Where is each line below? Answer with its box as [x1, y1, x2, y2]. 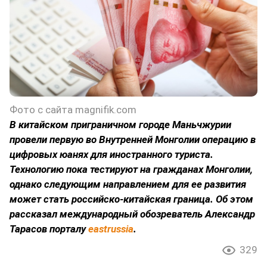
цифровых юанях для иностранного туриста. [10, 148, 213, 160]
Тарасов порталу [10, 222, 88, 235]
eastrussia [88, 222, 133, 235]
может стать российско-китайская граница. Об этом [10, 193, 253, 205]
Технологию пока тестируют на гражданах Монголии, [10, 163, 253, 175]
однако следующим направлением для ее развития [10, 178, 246, 190]
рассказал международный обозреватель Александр [10, 207, 255, 220]
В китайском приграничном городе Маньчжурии [10, 118, 231, 131]
